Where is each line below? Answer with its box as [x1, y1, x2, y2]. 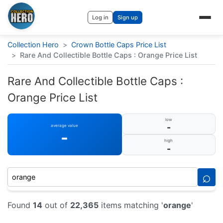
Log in [92, 14, 109, 21]
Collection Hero [7, 40, 59, 49]
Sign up [117, 14, 138, 21]
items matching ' [99, 200, 163, 211]
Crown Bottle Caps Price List [71, 40, 166, 49]
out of [42, 200, 70, 211]
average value [51, 122, 79, 128]
